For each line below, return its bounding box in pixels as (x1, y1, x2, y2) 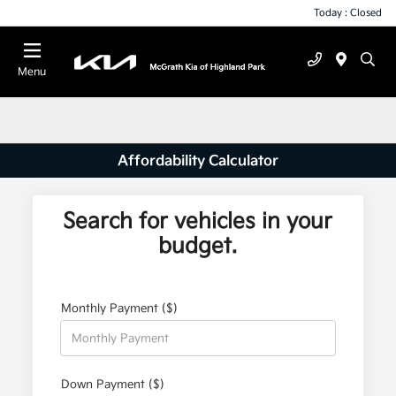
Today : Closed (314, 6, 382, 19)
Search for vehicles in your (63, 209, 333, 235)
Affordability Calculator (118, 152, 278, 170)
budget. (158, 233, 238, 260)
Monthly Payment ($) (61, 301, 179, 316)
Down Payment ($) (61, 377, 165, 392)
